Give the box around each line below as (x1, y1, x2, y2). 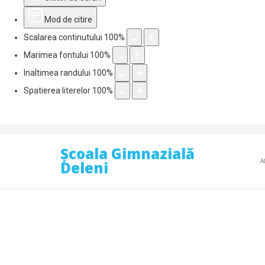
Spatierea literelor (24, 86, 91, 95)
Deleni (60, 158, 108, 177)
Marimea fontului (24, 50, 88, 60)
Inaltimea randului (24, 68, 91, 77)
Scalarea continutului (24, 33, 102, 42)
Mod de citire (44, 15, 92, 24)
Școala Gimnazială (60, 144, 195, 163)
